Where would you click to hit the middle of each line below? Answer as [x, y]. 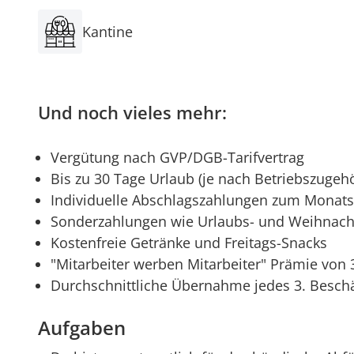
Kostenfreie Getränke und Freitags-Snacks [189, 243]
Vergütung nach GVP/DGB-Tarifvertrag [177, 158]
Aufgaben [82, 328]
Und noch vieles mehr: [132, 113]
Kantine [107, 32]
